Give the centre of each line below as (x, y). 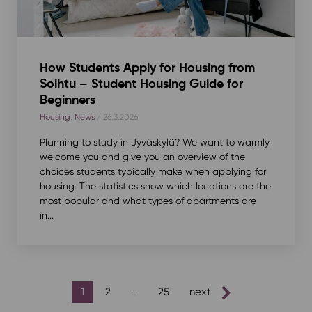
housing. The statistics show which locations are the (155, 186)
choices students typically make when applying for (153, 171)
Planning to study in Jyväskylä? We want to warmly (154, 142)
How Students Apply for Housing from (147, 67)
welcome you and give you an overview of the (142, 156)
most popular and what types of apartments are (148, 200)
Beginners (67, 99)
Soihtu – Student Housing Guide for (141, 83)
